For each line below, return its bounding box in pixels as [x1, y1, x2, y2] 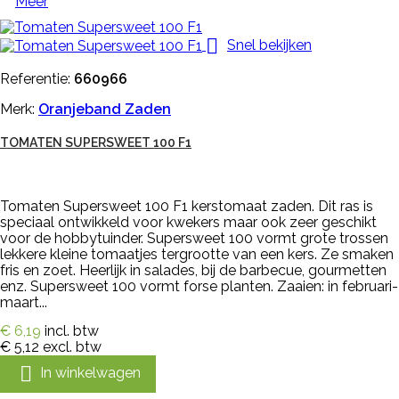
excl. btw [43, 338, 102, 356]
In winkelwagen [40, 364, 141, 382]
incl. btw [45, 322, 99, 340]
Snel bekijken [227, 37, 312, 54]
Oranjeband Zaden [38, 101, 171, 118]
